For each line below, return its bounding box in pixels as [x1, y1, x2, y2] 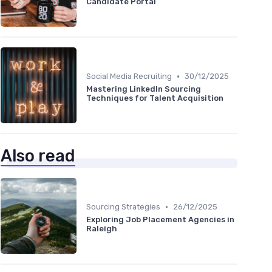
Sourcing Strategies [86, 202, 160, 212]
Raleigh [86, 224, 117, 234]
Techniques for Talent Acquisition [86, 93, 223, 103]
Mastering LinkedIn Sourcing [86, 84, 201, 94]
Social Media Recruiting [86, 72, 172, 81]
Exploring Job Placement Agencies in [86, 215, 234, 225]
